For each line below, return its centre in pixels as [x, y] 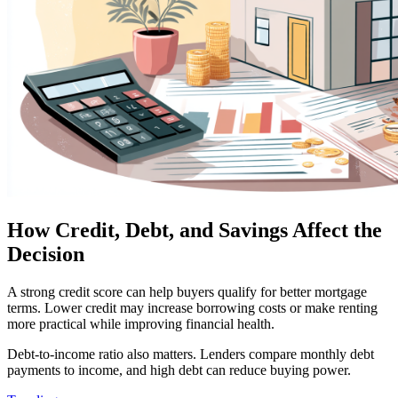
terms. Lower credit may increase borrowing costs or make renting [192, 307]
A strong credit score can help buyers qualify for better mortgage [187, 291]
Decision [46, 255]
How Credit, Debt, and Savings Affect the [195, 231]
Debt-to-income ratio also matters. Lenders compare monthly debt [191, 354]
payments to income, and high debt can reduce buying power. [179, 370]
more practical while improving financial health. [141, 323]
